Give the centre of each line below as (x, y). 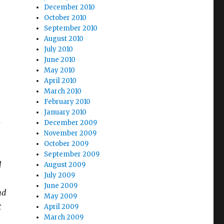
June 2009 (61, 186)
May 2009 (61, 196)
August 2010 (64, 39)
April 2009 (61, 207)
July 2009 (60, 175)
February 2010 (67, 102)
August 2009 (65, 165)
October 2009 (66, 144)
